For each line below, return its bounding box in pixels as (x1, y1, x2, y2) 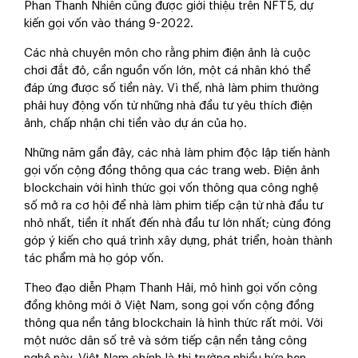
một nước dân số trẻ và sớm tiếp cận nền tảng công (24, 335, 307, 348)
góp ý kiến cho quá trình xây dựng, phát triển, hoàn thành (24, 235, 332, 248)
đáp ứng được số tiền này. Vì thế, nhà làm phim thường (24, 82, 319, 95)
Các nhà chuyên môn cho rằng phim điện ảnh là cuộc (24, 47, 311, 60)
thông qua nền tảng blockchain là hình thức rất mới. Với (24, 317, 323, 330)
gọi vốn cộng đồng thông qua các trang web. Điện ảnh (24, 165, 320, 177)
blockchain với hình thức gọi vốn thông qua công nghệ (24, 182, 318, 195)
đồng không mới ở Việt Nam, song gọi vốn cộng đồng (24, 300, 314, 312)
